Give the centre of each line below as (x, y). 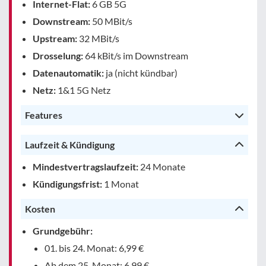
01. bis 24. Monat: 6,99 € (94, 248)
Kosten (40, 208)
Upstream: (55, 38)
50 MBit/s (111, 21)
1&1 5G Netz (83, 90)
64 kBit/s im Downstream (136, 55)
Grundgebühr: (63, 230)
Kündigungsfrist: (67, 183)
